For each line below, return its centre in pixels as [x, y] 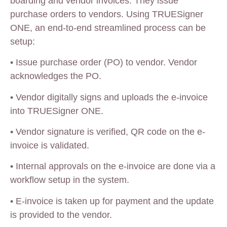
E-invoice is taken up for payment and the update [115, 201]
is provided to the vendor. [61, 215]
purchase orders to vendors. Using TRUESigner [107, 14]
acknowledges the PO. [56, 76]
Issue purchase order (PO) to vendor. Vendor [106, 63]
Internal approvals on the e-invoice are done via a [116, 166]
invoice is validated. [50, 145]
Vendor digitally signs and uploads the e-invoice [112, 97]
